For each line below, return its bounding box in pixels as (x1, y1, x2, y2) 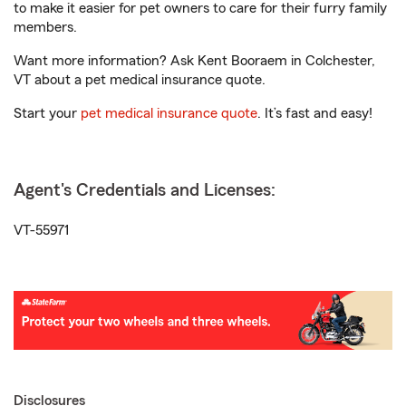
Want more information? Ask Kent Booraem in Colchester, (14, 53, 375, 68)
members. (14, 20, 77, 34)
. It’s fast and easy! (257, 106, 372, 121)
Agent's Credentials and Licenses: (14, 181, 275, 199)
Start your (14, 106, 81, 121)
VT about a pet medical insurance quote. (14, 72, 266, 87)
